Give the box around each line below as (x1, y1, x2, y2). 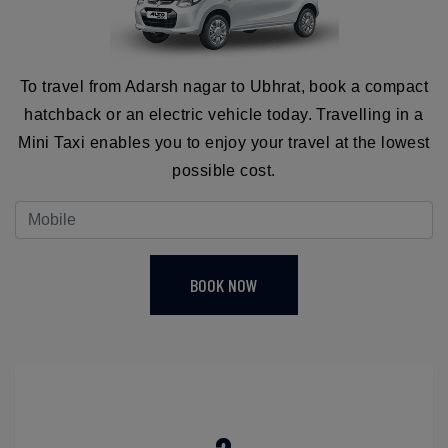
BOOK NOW (190, 273, 258, 296)
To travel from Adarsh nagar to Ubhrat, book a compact (19, 77, 429, 95)
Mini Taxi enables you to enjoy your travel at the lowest (18, 133, 430, 151)
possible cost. (172, 161, 276, 179)
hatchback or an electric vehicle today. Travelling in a (24, 105, 424, 123)
